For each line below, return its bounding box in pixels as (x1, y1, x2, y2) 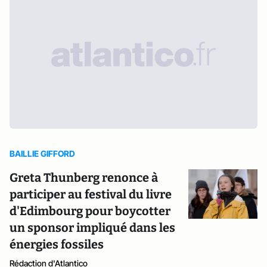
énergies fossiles (10, 237, 104, 252)
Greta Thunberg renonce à (10, 170, 158, 185)
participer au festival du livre (10, 187, 172, 201)
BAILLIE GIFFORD (10, 148, 75, 159)
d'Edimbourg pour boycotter (10, 204, 170, 218)
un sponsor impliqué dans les (10, 221, 175, 235)
